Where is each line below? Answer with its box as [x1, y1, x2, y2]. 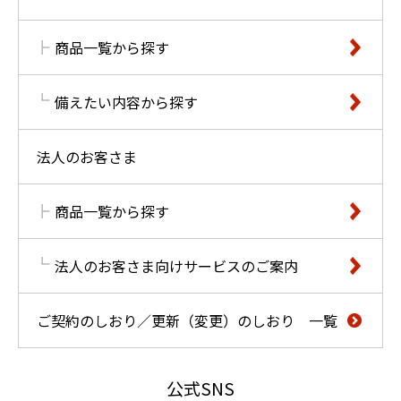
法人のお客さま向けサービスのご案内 [55, 255, 298, 277]
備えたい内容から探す [55, 91, 198, 113]
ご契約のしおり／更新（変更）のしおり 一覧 [37, 310, 337, 331]
